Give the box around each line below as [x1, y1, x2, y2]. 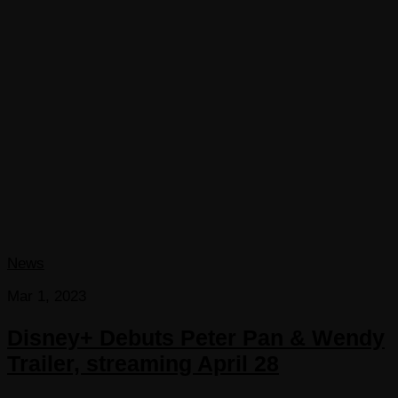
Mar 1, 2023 [7, 288, 86, 306]
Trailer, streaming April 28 [7, 350, 279, 376]
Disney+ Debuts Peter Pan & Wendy [7, 324, 385, 350]
